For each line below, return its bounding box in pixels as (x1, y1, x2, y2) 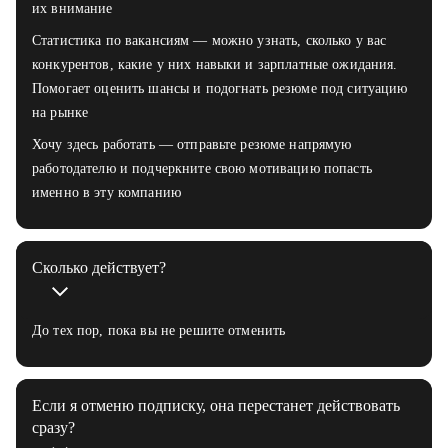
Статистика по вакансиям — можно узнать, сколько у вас (32, 33, 387, 49)
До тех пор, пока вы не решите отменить (32, 323, 286, 339)
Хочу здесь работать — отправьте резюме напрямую (32, 137, 352, 153)
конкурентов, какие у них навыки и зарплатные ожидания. (32, 57, 398, 73)
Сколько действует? (32, 259, 166, 277)
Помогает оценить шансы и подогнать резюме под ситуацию (32, 81, 408, 97)
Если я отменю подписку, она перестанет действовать (32, 397, 400, 415)
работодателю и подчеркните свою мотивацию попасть (32, 161, 372, 177)
